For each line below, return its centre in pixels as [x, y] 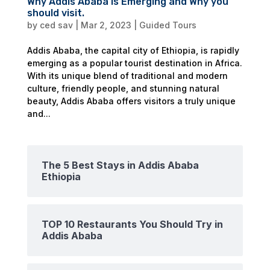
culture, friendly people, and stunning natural [123, 88]
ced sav [56, 25]
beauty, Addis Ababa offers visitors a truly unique [131, 101]
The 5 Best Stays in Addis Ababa [120, 165]
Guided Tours [168, 25]
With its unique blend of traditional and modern [127, 75]
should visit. [55, 13]
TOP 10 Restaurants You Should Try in [132, 224]
